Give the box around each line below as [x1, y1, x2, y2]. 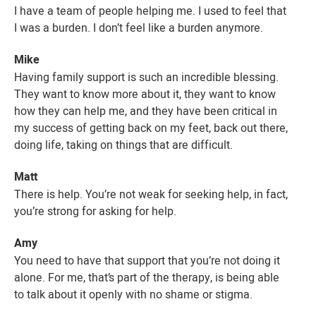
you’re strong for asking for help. [14, 203, 176, 219]
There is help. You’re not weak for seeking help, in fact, [14, 186, 288, 202]
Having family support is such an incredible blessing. [14, 69, 279, 85]
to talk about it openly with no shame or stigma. [14, 286, 253, 302]
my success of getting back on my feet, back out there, [14, 120, 288, 135]
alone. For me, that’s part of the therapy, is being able [14, 269, 279, 285]
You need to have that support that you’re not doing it [14, 253, 280, 268]
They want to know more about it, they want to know [14, 86, 276, 102]
